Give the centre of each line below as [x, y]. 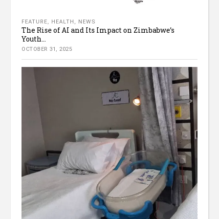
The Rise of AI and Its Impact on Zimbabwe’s [98, 30]
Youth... [34, 39]
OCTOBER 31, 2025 [47, 49]
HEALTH [63, 22]
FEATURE [35, 22]
